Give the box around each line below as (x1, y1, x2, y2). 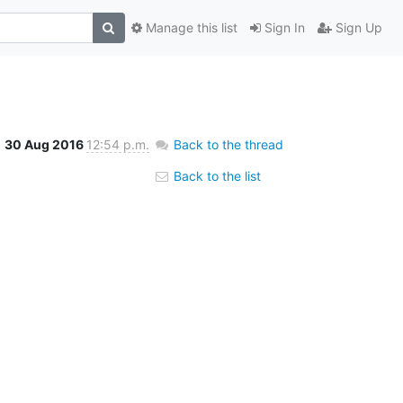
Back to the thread (173, 136, 283, 152)
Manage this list (141, 20, 237, 36)
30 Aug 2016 (4, 136, 86, 152)
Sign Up (331, 20, 382, 36)
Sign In (260, 20, 305, 36)
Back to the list (169, 167, 261, 184)
